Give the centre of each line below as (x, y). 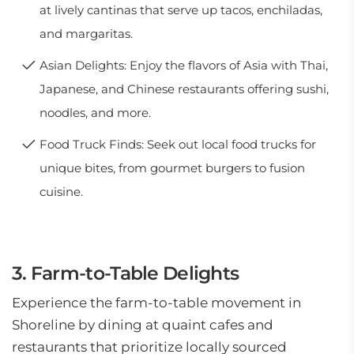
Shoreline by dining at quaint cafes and (143, 325)
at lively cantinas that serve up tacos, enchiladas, (181, 10)
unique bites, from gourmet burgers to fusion (172, 168)
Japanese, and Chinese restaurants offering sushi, (184, 89)
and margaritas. (86, 34)
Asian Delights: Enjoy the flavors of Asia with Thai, (184, 65)
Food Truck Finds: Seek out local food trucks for (178, 144)
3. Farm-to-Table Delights (126, 273)
